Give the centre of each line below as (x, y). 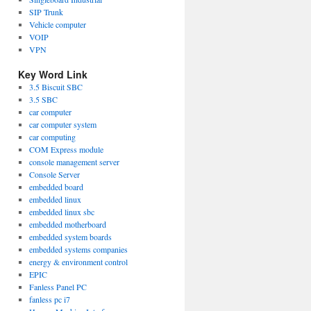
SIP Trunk (46, 12)
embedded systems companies (78, 249)
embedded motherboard (67, 224)
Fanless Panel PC (58, 287)
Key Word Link (53, 74)
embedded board (56, 187)
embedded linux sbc (61, 212)
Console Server (54, 174)
